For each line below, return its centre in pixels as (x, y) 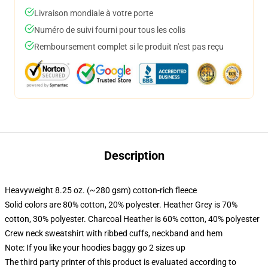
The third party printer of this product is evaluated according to (121, 262)
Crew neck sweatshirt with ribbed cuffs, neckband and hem (114, 233)
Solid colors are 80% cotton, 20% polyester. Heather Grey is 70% (121, 205)
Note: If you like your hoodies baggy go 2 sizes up (95, 248)
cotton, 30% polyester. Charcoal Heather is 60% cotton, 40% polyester (132, 219)
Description (134, 156)
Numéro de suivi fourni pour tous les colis (110, 30)
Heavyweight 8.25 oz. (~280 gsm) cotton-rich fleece (101, 190)
